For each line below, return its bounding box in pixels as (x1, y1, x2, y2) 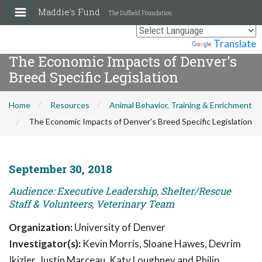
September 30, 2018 (9, 161, 112, 176)
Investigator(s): (9, 237, 81, 250)
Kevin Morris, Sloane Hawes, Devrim (81, 237, 241, 250)
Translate (213, 37, 256, 50)
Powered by (137, 37, 192, 50)
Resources (50, 100, 89, 110)
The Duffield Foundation (108, 9, 172, 17)
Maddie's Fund (38, 6, 102, 18)
